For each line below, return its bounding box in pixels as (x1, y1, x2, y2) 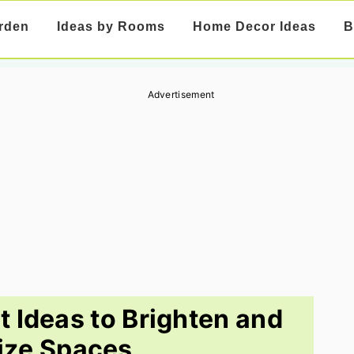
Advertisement (147, 88, 215, 100)
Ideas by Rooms (56, 20, 165, 33)
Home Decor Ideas (192, 20, 316, 33)
